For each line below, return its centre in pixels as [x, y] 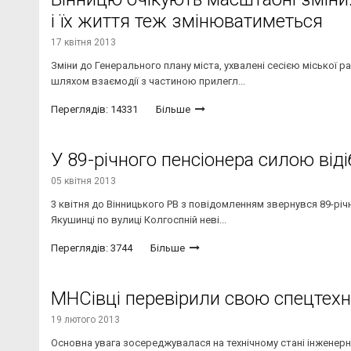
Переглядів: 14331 [94, 110]
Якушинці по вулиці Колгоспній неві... [139, 220]
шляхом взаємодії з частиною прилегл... [148, 81]
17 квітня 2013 [83, 43]
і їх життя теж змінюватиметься [187, 22]
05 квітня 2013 [83, 181]
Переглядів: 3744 [92, 248]
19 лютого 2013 [85, 320]
